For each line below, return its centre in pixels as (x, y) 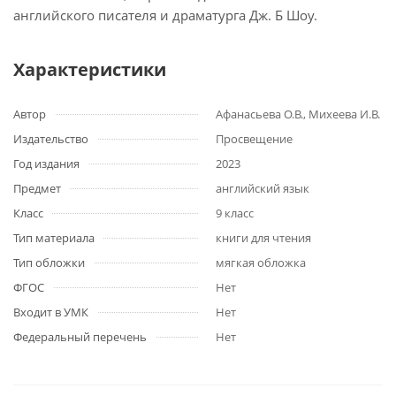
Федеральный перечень (80, 337)
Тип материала (54, 238)
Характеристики (90, 69)
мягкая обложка (261, 263)
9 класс (235, 213)
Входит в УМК (51, 312)
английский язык (263, 188)
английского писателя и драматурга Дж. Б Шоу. (165, 15)
